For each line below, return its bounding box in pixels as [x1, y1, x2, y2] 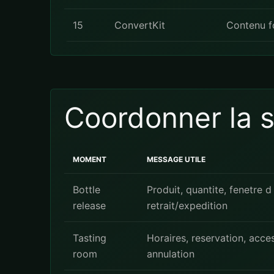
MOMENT [73, 155, 106, 164]
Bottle [73, 183, 100, 196]
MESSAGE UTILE [147, 155, 206, 164]
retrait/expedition [147, 199, 228, 212]
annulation [147, 248, 194, 260]
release [73, 199, 106, 212]
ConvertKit [114, 19, 165, 31]
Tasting [73, 232, 106, 244]
